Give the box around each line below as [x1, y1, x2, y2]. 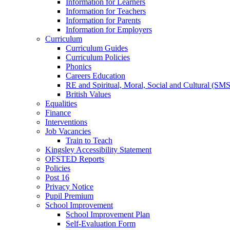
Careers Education [66, 71, 125, 81]
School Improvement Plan [66, 210, 150, 219]
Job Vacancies [45, 127, 91, 136]
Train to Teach [66, 136, 112, 145]
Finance [45, 108, 71, 118]
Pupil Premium [45, 191, 93, 201]
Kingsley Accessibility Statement [45, 145, 151, 155]
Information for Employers [66, 25, 152, 34]
